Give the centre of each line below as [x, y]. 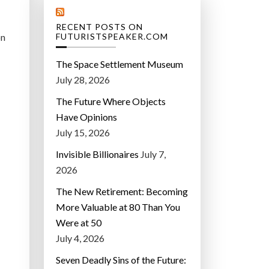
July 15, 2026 [83, 133]
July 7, [153, 154]
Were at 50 [79, 223]
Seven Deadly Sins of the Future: [121, 260]
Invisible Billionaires [97, 154]
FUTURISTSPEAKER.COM [112, 37]
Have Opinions [86, 117]
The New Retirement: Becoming [122, 192]
